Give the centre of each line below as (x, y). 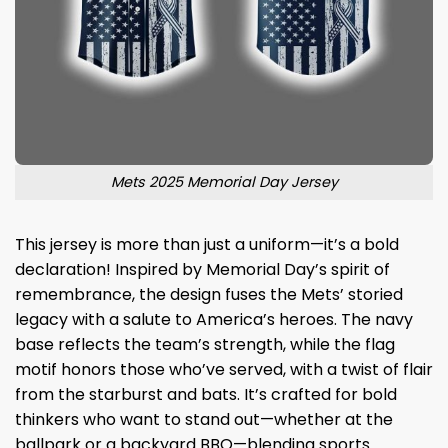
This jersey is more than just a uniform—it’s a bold (207, 244)
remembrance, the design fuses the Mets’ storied (209, 294)
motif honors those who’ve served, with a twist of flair (224, 369)
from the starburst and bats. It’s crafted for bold (206, 394)
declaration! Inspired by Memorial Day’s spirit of (202, 269)
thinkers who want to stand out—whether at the (204, 419)
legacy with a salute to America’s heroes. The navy (214, 319)
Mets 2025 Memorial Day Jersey (224, 181)
